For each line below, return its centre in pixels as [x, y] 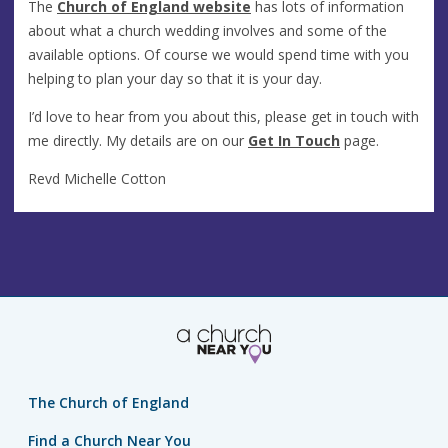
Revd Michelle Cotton [97, 178]
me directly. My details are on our [136, 140]
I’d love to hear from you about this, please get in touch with [223, 116]
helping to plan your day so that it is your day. [175, 78]
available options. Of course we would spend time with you [218, 54]
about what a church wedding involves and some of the [207, 30]
